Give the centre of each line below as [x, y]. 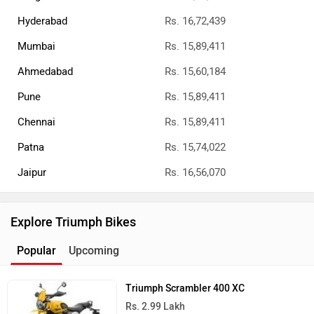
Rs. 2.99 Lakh [156, 306]
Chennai [36, 122]
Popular [36, 250]
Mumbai [36, 46]
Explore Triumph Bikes [73, 222]
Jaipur [32, 172]
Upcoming [94, 250]
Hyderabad [42, 21]
